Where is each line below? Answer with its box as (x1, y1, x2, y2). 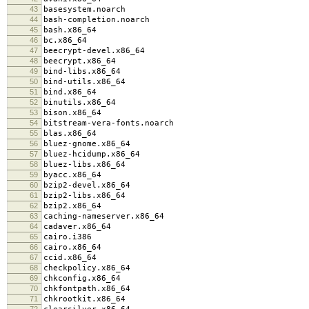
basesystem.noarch (43, 4, 126, 14)
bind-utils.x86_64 (43, 77, 126, 86)
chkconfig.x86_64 (43, 273, 121, 283)
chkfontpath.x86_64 (43, 283, 130, 293)
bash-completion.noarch (43, 14, 150, 24)
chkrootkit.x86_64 (43, 294, 126, 303)
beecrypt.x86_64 (43, 56, 116, 66)
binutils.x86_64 (43, 97, 116, 107)
